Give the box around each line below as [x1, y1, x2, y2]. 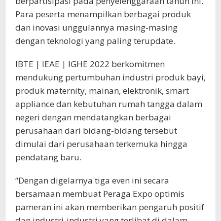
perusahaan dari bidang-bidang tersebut [15, 124, 177, 136]
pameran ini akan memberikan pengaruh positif [15, 201, 204, 213]
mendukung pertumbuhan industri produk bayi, [15, 71, 206, 83]
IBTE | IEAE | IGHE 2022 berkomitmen [15, 58, 165, 70]
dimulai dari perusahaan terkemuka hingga [15, 138, 187, 149]
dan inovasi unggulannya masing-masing [15, 21, 178, 33]
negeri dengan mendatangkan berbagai [15, 111, 171, 123]
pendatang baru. [15, 151, 81, 163]
